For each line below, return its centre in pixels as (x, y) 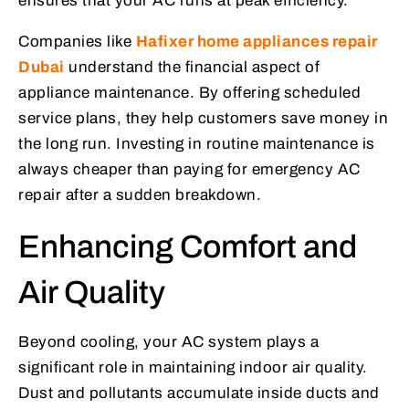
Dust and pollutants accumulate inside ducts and (199, 393)
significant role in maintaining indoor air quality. (193, 368)
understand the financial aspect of (194, 68)
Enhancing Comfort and (188, 247)
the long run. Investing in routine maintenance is (197, 144)
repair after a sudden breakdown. (140, 195)
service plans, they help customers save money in (203, 119)
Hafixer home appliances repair (257, 42)
